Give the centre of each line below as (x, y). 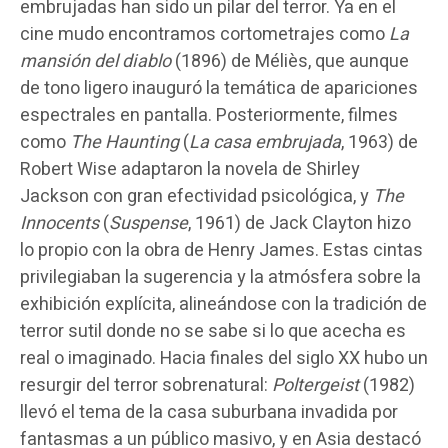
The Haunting (124, 142)
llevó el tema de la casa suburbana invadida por (209, 412)
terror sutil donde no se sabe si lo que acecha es (213, 331)
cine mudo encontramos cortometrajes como (204, 34)
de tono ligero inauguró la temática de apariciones (219, 88)
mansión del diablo (95, 61)
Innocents (59, 223)
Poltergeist (315, 385)
